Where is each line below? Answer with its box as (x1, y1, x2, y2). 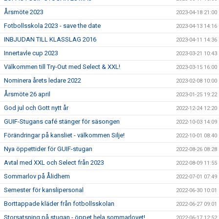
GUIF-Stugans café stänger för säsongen (4, 118, 120, 126)
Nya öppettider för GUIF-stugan (4, 145, 92, 153)
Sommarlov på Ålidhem (4, 173, 70, 180)
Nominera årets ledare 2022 (4, 77, 81, 85)
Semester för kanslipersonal (4, 186, 84, 194)
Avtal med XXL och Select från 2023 (4, 159, 104, 167)
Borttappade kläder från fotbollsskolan (4, 200, 114, 208)
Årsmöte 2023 (4, 8, 44, 16)
